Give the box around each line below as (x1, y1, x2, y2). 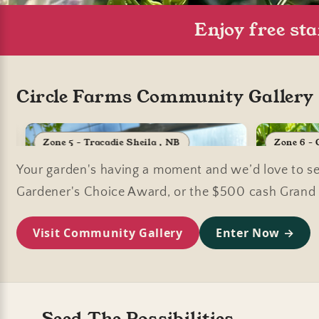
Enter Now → (215, 224, 295, 241)
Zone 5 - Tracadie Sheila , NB (43, 135, 181, 148)
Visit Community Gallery (33, 224, 183, 241)
